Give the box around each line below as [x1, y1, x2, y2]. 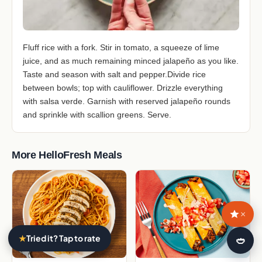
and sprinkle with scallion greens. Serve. [23, 109, 171, 119]
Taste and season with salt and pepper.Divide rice [23, 69, 206, 79]
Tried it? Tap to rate [26, 233, 101, 243]
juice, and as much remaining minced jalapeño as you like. [23, 56, 239, 65]
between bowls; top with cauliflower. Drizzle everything [23, 82, 223, 92]
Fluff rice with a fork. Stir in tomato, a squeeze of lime [23, 42, 219, 52]
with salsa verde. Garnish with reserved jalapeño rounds [23, 96, 230, 106]
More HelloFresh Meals [12, 149, 122, 161]
